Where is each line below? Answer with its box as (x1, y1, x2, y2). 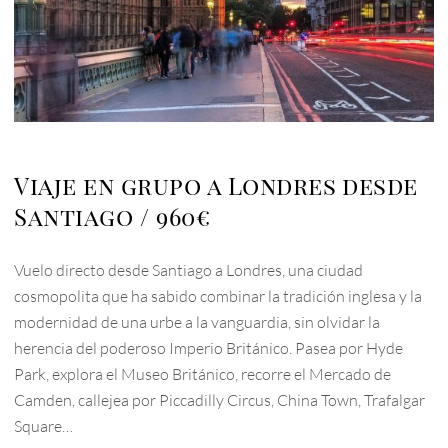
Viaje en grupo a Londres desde (14, 169, 418, 202)
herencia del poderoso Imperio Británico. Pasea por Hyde (14, 338, 404, 359)
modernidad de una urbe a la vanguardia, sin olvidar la (14, 312, 381, 333)
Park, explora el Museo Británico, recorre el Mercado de (14, 364, 392, 385)
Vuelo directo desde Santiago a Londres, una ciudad (14, 260, 364, 281)
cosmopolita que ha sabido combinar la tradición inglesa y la (14, 286, 423, 307)
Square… (14, 416, 74, 437)
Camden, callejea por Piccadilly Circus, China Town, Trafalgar (14, 390, 426, 411)
